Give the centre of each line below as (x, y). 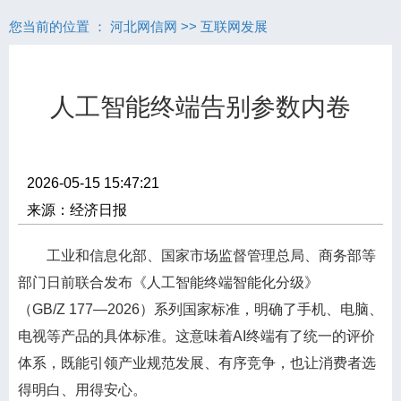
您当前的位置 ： (60, 26)
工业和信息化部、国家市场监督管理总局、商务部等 (197, 256)
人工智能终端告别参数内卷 (200, 107)
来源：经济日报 (77, 210)
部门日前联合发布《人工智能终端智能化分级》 (168, 282)
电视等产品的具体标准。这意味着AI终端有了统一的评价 (196, 336)
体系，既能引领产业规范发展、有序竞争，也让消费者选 (197, 363)
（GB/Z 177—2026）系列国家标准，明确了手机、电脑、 (200, 309)
